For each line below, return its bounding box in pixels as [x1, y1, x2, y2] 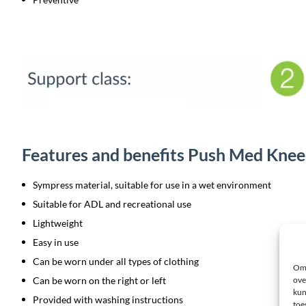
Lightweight [33, 217, 83, 229]
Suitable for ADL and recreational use [33, 198, 191, 210]
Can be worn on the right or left [33, 275, 166, 286]
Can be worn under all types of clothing [33, 255, 199, 267]
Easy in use [33, 236, 79, 248]
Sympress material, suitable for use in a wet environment [33, 179, 271, 191]
